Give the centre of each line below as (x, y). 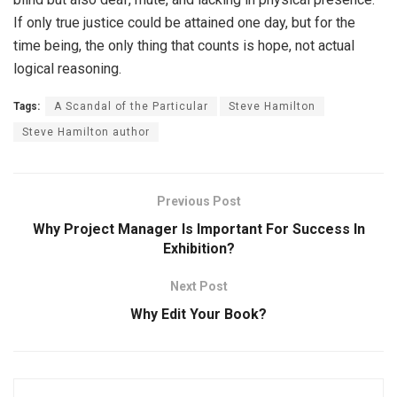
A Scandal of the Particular (131, 107)
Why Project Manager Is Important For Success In (198, 230)
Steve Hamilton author (86, 132)
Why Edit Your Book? (198, 315)
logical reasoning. (67, 69)
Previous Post (198, 202)
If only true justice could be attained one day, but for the (184, 23)
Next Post (198, 287)
